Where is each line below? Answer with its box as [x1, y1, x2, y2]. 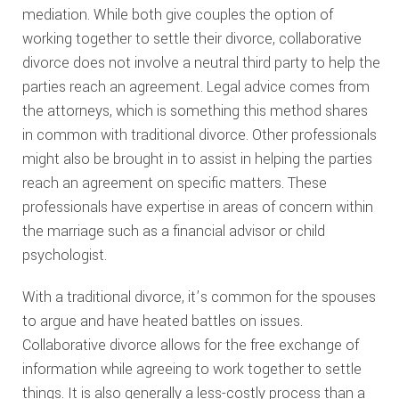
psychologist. [21, 245, 107, 265]
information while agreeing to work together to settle [21, 359, 362, 379]
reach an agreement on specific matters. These [21, 173, 327, 193]
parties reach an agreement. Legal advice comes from [21, 77, 370, 97]
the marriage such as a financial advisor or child [21, 221, 325, 241]
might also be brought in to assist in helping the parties [21, 149, 372, 169]
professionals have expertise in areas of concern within [21, 197, 373, 217]
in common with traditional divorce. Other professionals [21, 125, 377, 145]
